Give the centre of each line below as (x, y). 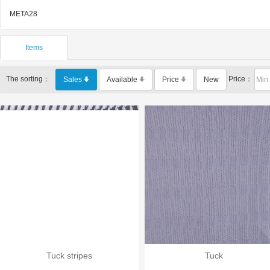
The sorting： (31, 79)
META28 (24, 14)
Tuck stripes (69, 256)
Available (123, 80)
